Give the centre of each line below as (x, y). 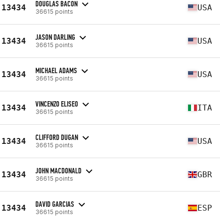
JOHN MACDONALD (58, 170)
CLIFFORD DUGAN (57, 137)
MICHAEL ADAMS (56, 70)
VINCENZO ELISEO (57, 104)
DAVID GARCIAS (55, 204)
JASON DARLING (55, 37)
